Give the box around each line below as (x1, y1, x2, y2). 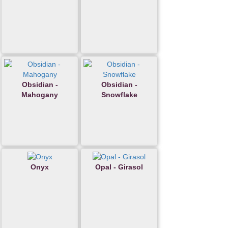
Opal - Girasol (95, 163, 143, 172)
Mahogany (21, 90, 58, 99)
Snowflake (101, 90, 137, 99)
